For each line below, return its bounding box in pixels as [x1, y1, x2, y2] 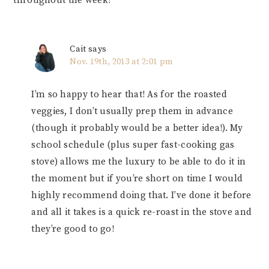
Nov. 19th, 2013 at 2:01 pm [70, 56, 174, 68]
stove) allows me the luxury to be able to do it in [31, 156, 246, 168]
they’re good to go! [31, 223, 115, 235]
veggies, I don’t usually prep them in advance [31, 106, 233, 118]
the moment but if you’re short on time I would [31, 173, 243, 185]
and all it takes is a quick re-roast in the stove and [31, 207, 252, 219]
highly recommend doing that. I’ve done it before [31, 190, 252, 202]
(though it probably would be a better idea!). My [31, 122, 243, 134]
